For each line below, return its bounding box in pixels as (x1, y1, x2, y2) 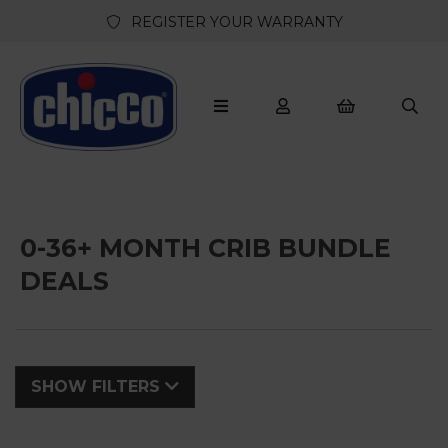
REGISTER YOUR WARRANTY (122, 13, 343, 31)
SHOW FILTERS (31, 376, 165, 396)
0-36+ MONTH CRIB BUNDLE (20, 232, 391, 263)
